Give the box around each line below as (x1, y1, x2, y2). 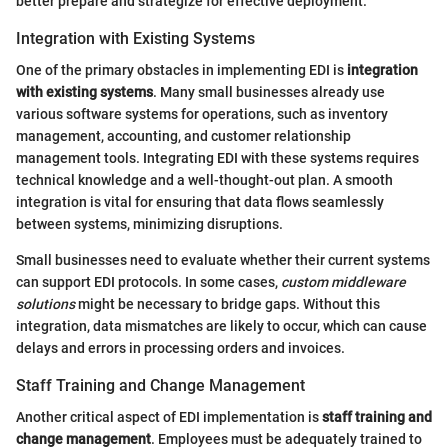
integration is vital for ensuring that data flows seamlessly (16, 193, 384, 210)
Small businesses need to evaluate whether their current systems (16, 251, 430, 268)
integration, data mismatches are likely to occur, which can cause (16, 317, 427, 334)
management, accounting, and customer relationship (16, 127, 351, 144)
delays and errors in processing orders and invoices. (16, 339, 345, 356)
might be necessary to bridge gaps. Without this (75, 295, 380, 312)
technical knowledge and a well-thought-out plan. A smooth (16, 171, 393, 188)
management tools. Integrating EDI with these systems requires (16, 149, 419, 166)
